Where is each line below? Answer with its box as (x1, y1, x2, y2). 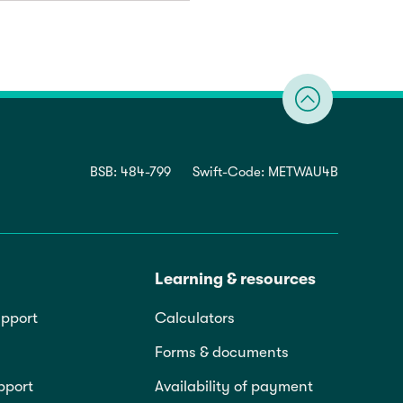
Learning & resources (155, 270, 316, 289)
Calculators (155, 309, 235, 327)
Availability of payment (155, 378, 313, 396)
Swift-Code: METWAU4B (193, 164, 338, 181)
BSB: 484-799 (90, 164, 171, 181)
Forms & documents (155, 344, 289, 362)
